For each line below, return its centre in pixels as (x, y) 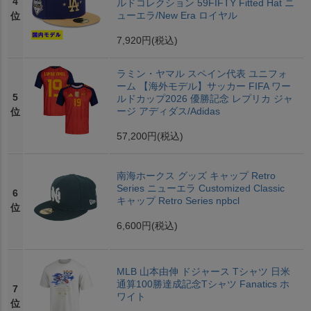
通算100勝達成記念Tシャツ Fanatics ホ (203, 284)
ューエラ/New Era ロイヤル (177, 16)
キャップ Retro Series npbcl (178, 201)
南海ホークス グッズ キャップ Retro (196, 176)
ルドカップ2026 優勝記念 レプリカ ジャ (204, 99)
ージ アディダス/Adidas (168, 111)
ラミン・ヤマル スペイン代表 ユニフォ (202, 74)
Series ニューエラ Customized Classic (200, 188)
